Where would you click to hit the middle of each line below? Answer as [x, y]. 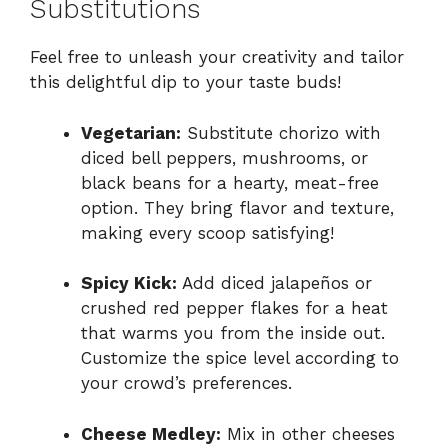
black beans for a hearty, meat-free [230, 182]
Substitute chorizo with [281, 132]
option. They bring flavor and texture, [237, 207]
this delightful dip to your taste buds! [185, 82]
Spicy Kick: [129, 283]
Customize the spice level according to [240, 358]
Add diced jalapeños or [274, 283]
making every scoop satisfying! [207, 232]
